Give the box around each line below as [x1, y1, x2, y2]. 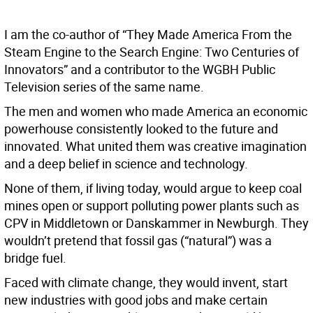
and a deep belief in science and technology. [4, 155, 248, 173]
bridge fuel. [4, 249, 66, 267]
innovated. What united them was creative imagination [4, 138, 307, 155]
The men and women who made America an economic [4, 103, 307, 120]
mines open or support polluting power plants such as [4, 197, 299, 214]
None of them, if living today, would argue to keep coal [4, 180, 302, 197]
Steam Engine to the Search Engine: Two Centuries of [4, 43, 299, 61]
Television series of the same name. [4, 78, 204, 96]
